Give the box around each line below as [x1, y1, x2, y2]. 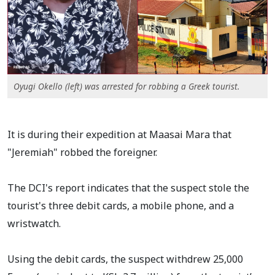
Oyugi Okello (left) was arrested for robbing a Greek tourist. [14, 80, 239, 93]
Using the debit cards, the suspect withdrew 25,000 [7, 252, 243, 266]
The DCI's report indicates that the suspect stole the [7, 181, 249, 195]
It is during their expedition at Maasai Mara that [7, 128, 231, 142]
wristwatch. [7, 217, 61, 231]
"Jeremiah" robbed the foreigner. [7, 145, 157, 160]
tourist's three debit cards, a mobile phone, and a [7, 199, 234, 213]
